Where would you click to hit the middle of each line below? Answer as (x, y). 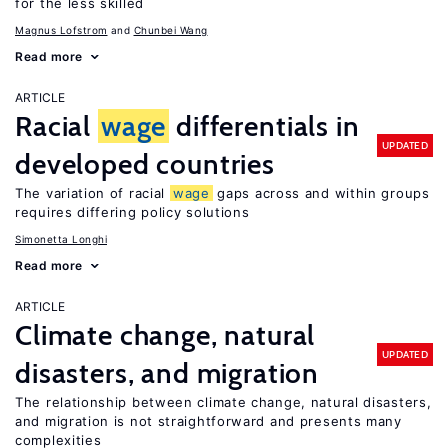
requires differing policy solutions (132, 212)
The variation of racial (92, 193)
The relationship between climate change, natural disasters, (223, 402)
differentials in (264, 126)
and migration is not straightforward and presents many (208, 421)
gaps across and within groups (321, 193)
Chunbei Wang (170, 30)
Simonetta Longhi (61, 239)
